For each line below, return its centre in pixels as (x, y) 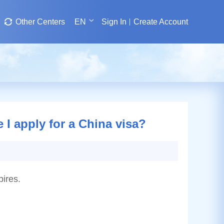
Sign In (114, 22)
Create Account (161, 22)
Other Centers (40, 22)
